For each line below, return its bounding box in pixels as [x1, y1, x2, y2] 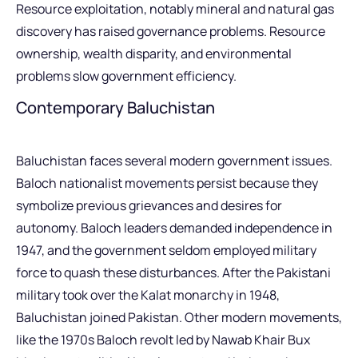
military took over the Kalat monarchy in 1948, [16, 286, 280, 304]
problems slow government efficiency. [16, 67, 237, 86]
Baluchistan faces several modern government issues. [16, 152, 332, 170]
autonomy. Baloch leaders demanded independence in [16, 219, 332, 237]
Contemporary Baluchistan [16, 97, 215, 119]
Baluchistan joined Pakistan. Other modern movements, [16, 308, 342, 327]
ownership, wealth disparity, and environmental [16, 45, 292, 63]
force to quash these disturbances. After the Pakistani [16, 264, 331, 282]
